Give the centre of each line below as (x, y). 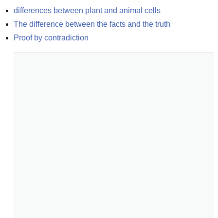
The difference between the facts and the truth (92, 24)
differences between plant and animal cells (87, 10)
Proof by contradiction (51, 38)
